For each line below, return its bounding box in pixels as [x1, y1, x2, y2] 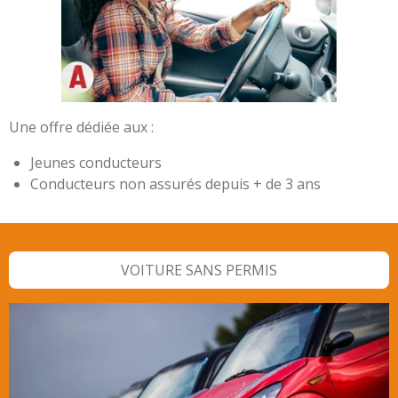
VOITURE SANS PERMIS [121, 259, 277, 280]
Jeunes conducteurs [30, 153, 162, 173]
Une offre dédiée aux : [9, 117, 154, 138]
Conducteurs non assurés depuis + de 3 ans [30, 174, 321, 195]
